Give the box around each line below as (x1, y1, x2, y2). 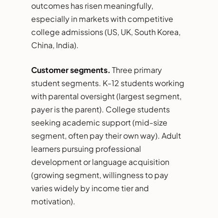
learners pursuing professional (31, 143, 141, 154)
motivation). (31, 196, 75, 206)
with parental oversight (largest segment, (31, 91, 182, 101)
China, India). (31, 39, 79, 50)
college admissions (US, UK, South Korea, (31, 26, 181, 37)
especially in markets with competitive (31, 13, 173, 24)
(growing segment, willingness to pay (31, 169, 168, 180)
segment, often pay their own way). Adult (31, 130, 181, 141)
